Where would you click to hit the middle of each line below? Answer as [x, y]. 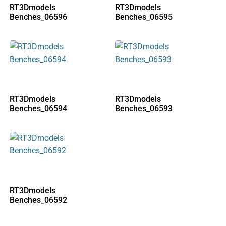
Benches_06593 [144, 108]
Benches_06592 [38, 200]
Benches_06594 [38, 108]
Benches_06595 [144, 17]
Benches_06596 [38, 17]
